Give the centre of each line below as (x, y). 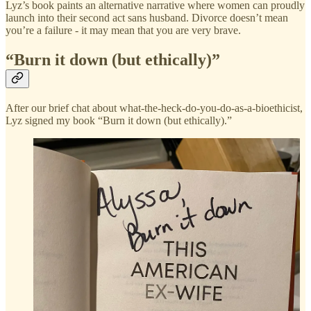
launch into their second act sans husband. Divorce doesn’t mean (147, 18)
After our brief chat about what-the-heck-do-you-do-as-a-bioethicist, (154, 108)
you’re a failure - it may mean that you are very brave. (123, 31)
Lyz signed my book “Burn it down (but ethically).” (119, 121)
